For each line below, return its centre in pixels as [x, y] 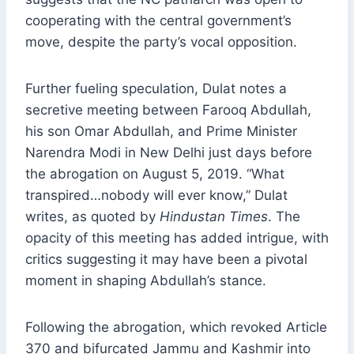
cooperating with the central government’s [158, 21]
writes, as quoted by [92, 217]
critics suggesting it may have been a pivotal [166, 260]
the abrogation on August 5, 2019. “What [155, 174]
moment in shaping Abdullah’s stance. [146, 281]
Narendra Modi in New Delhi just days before [169, 153]
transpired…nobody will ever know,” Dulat [156, 196]
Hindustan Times [214, 217]
